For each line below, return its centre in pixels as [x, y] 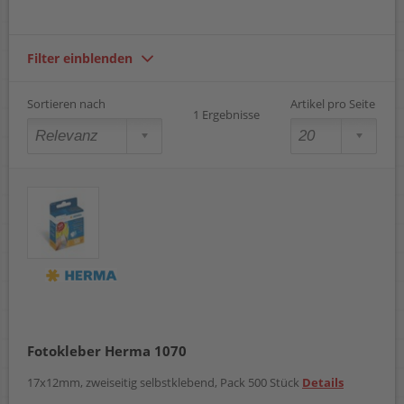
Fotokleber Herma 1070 [107, 350]
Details [323, 383]
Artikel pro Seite [333, 104]
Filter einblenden [80, 59]
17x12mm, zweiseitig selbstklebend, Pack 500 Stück [165, 383]
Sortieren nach [66, 104]
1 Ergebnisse [226, 115]
